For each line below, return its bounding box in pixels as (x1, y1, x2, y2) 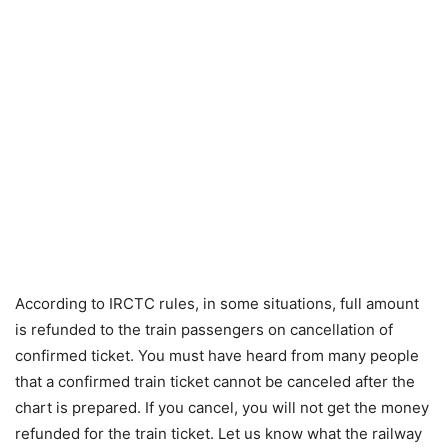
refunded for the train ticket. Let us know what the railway (15, 424, 422, 444)
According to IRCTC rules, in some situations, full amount (15, 294, 419, 314)
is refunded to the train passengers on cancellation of (15, 320, 393, 340)
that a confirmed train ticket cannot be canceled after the (15, 372, 415, 392)
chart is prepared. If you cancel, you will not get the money (15, 398, 429, 418)
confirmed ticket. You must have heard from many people (15, 346, 419, 366)
